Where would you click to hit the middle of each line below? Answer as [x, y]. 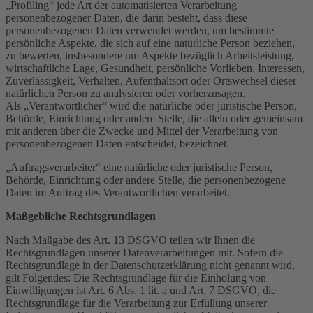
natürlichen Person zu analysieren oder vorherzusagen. [125, 93]
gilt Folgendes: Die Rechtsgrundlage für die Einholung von [136, 277]
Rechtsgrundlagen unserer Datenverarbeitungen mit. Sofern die [144, 252]
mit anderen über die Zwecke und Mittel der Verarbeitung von [142, 131]
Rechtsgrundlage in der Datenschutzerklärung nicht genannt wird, [150, 265]
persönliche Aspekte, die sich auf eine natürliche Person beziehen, [150, 43]
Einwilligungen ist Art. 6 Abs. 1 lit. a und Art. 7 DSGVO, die [141, 290]
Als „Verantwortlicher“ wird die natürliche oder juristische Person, [151, 105]
